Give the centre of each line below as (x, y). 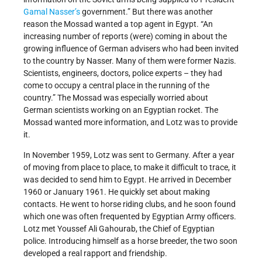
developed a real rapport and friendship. (95, 254)
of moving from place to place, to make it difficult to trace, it (130, 168)
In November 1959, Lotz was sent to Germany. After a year (129, 155)
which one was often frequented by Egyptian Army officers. (130, 217)
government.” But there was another (146, 12)
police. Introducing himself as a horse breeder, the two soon (130, 241)
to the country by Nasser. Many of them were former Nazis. (130, 61)
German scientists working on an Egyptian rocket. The (121, 110)
